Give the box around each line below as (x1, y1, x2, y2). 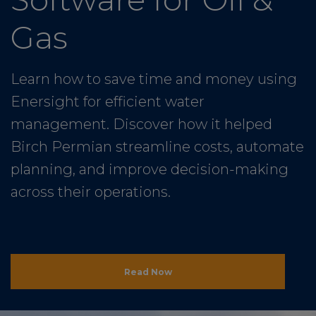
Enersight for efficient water (11, 93, 205, 111)
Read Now (123, 266, 172, 277)
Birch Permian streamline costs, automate (11, 138, 304, 156)
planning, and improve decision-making (11, 161, 288, 178)
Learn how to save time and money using (11, 71, 297, 88)
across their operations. (11, 183, 171, 201)
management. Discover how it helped (11, 116, 272, 133)
